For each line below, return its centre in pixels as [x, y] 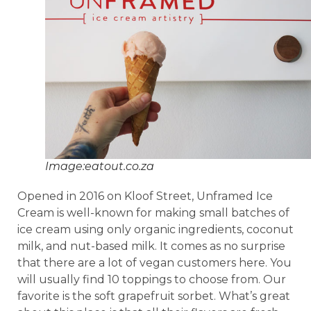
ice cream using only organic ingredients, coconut [155, 229]
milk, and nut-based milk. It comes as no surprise [151, 246]
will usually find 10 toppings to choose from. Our [152, 279]
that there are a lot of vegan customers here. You [154, 262]
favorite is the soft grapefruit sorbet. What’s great [154, 296]
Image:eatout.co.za [100, 166]
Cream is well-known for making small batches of [153, 212]
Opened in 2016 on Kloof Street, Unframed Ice [145, 196]
